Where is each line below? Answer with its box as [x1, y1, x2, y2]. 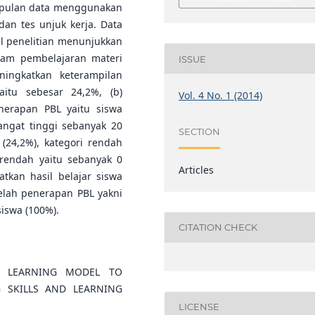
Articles [179, 162, 214, 176]
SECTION [179, 126, 221, 138]
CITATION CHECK [179, 221, 258, 233]
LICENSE [179, 301, 220, 313]
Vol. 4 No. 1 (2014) [179, 88, 263, 102]
